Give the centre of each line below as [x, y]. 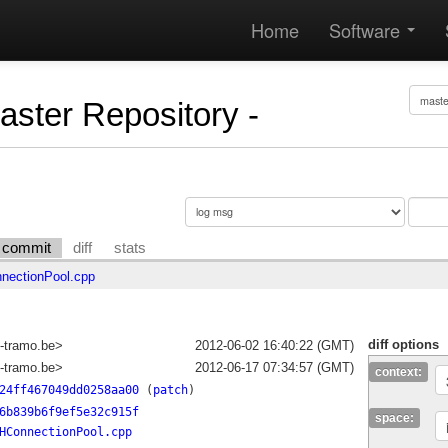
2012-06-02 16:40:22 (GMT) [275, 346]
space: [395, 418]
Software [367, 30]
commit [27, 247]
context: [399, 372]
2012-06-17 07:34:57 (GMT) [275, 368]
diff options [404, 345]
